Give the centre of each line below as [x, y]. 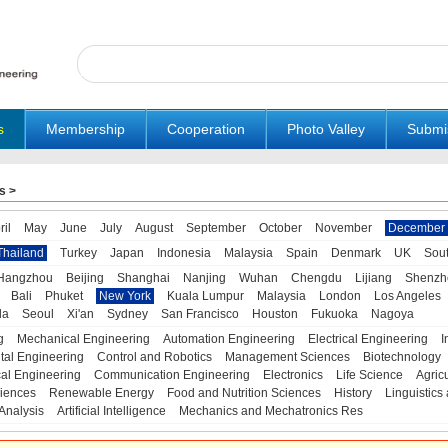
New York [124, 296]
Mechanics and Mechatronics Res [270, 411]
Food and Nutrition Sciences [243, 393]
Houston [274, 314]
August [153, 228]
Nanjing [204, 278]
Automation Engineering [228, 339]
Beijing [84, 278]
